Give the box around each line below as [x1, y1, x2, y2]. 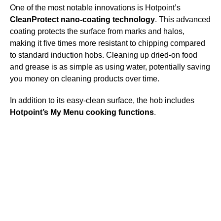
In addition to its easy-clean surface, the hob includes [10, 96, 194, 105]
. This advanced [155, 15, 211, 24]
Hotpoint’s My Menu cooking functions [10, 108, 154, 117]
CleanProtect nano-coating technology [10, 15, 155, 24]
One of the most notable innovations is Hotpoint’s [10, 3, 181, 12]
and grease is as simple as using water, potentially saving [10, 63, 210, 72]
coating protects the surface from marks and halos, [10, 27, 184, 36]
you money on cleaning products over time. [10, 74, 159, 83]
